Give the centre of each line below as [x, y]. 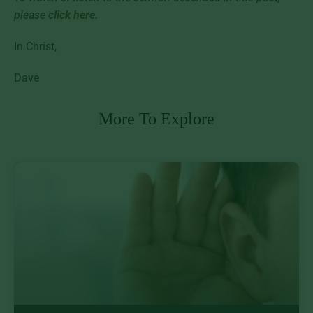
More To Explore [156, 118]
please [31, 15]
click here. [73, 15]
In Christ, [37, 46]
